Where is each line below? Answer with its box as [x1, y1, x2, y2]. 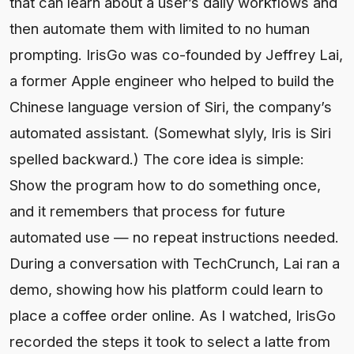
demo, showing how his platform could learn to [9, 280, 323, 298]
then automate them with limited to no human [9, 19, 310, 37]
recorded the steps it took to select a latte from [9, 332, 330, 350]
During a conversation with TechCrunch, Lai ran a [9, 254, 340, 272]
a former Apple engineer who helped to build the [9, 71, 334, 89]
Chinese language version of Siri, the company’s [9, 97, 332, 115]
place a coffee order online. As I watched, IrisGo [9, 306, 336, 324]
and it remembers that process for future [9, 201, 285, 220]
